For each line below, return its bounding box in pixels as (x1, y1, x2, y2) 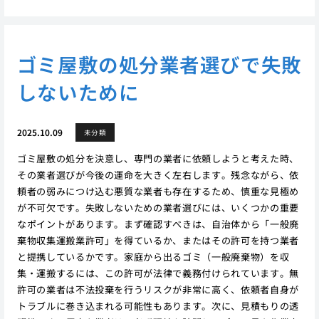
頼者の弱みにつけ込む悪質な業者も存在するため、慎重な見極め (16, 184, 299, 198)
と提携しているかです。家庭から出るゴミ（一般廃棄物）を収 (16, 249, 290, 263)
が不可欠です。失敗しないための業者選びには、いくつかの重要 (16, 200, 299, 214)
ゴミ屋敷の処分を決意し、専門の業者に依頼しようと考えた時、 (16, 151, 299, 165)
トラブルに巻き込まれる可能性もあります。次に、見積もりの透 (16, 298, 299, 313)
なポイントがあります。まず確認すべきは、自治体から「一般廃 (16, 216, 299, 231)
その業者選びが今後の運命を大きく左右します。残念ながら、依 (16, 167, 299, 182)
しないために (16, 78, 140, 107)
